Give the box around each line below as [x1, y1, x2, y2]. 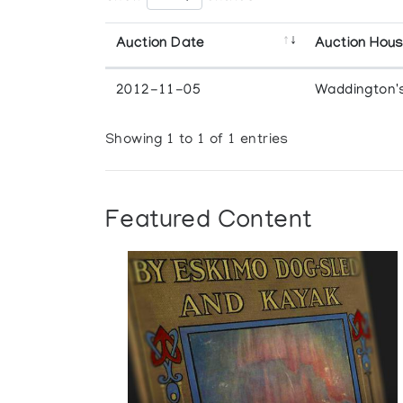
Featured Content [105, 207, 312, 236]
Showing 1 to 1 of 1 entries [105, 132, 289, 149]
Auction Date [116, 35, 205, 53]
